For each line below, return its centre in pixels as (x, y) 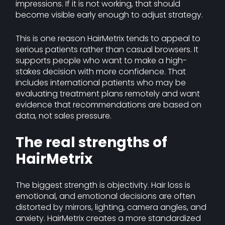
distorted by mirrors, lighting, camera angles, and (111, 207)
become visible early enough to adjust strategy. (109, 15)
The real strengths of (92, 142)
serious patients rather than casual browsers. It (107, 49)
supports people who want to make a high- (101, 61)
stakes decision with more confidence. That (101, 72)
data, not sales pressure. (64, 116)
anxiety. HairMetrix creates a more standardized (108, 218)
